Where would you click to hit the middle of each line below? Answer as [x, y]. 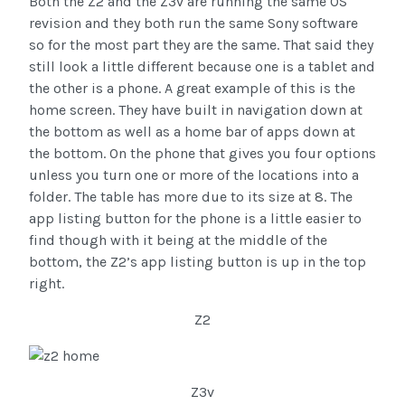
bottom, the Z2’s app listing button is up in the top [198, 262]
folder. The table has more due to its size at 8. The [191, 197]
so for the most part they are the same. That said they [201, 45]
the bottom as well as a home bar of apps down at [192, 132]
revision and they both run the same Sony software [193, 24]
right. [47, 284]
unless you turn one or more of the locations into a [194, 175]
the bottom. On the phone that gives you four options [202, 154]
